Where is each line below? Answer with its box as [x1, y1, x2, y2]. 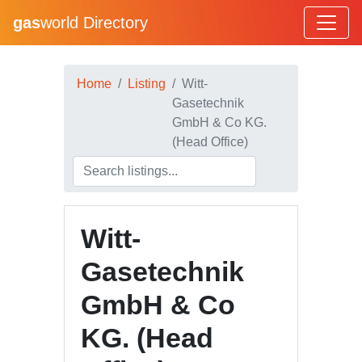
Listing [128, 77, 166, 90]
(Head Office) [172, 135, 248, 149]
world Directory [40, 14, 148, 32]
